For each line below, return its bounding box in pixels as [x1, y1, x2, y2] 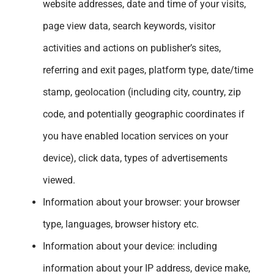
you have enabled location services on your [43, 130, 228, 142]
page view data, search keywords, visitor [43, 20, 215, 32]
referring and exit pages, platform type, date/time [43, 64, 253, 76]
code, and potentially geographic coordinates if [43, 108, 245, 120]
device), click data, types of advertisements [43, 152, 228, 164]
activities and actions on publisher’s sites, [43, 42, 221, 54]
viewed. [43, 174, 75, 186]
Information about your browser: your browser [43, 196, 240, 208]
